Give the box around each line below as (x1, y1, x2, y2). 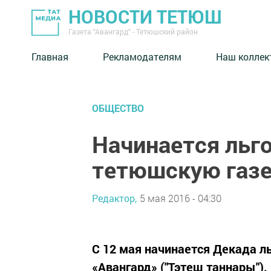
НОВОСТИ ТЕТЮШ (68, 5, 222, 28)
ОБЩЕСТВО (92, 102, 144, 114)
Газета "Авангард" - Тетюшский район (68, 27, 198, 36)
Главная (31, 50, 68, 63)
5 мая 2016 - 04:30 (140, 191, 221, 204)
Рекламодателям (103, 50, 181, 63)
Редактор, (92, 191, 137, 204)
